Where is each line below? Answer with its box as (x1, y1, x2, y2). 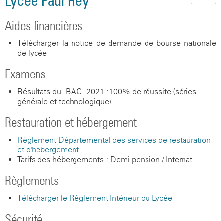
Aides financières (5, 18, 82, 33)
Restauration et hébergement (5, 114, 137, 130)
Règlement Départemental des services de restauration (17, 135, 211, 145)
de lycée (17, 48, 47, 58)
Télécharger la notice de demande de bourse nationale (17, 38, 216, 48)
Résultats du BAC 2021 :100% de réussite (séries (17, 87, 196, 96)
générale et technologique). (17, 97, 113, 106)
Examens (5, 66, 45, 81)
